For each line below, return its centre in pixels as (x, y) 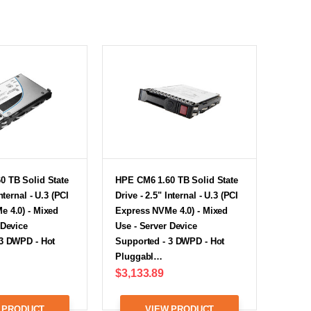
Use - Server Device (156, 226)
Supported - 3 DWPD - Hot (170, 242)
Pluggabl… (139, 257)
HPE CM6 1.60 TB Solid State (177, 180)
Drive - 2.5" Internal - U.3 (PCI (177, 196)
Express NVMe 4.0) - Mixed (172, 211)
